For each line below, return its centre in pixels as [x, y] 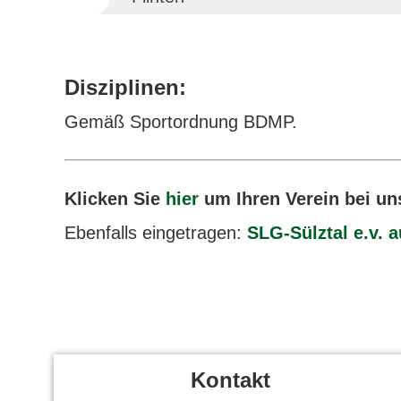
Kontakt [230, 380]
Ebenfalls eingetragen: [156, 233]
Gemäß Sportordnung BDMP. [181, 122]
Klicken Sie [115, 199]
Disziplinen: [125, 87]
